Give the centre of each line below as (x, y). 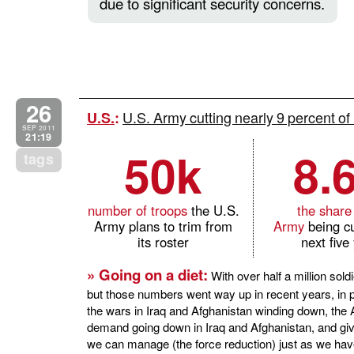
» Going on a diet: (147, 274)
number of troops (137, 210)
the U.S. (213, 210)
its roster (164, 241)
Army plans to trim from (164, 226)
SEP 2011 (39, 128)
